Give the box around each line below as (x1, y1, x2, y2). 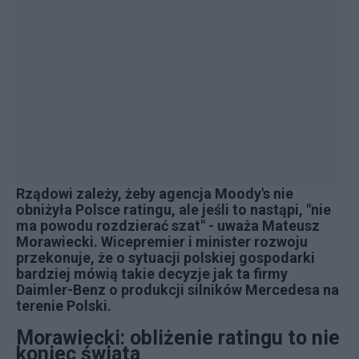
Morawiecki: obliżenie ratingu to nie (16, 326, 340, 349)
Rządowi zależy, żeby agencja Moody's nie (16, 185, 293, 202)
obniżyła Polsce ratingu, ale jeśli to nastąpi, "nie (16, 201, 331, 218)
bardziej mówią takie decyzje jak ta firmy (16, 265, 288, 282)
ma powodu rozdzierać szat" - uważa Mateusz (16, 217, 320, 234)
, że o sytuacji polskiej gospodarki (91, 249, 315, 266)
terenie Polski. (16, 297, 111, 314)
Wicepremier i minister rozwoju (101, 233, 308, 250)
